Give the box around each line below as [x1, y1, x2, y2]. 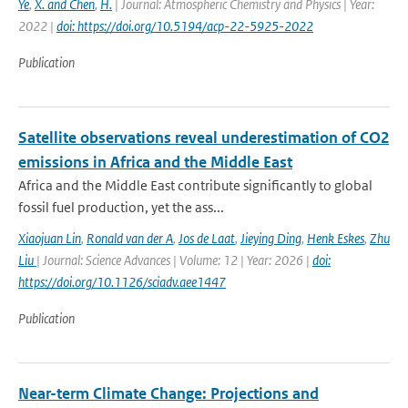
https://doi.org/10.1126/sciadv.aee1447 [18, 273, 226, 291]
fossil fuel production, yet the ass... [18, 199, 224, 216]
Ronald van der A [87, 229, 173, 247]
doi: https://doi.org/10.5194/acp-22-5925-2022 [56, 17, 313, 35]
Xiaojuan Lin [18, 229, 81, 247]
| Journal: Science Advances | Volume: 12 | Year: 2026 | [36, 251, 312, 269]
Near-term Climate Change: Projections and [18, 383, 319, 403]
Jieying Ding [240, 229, 301, 247]
